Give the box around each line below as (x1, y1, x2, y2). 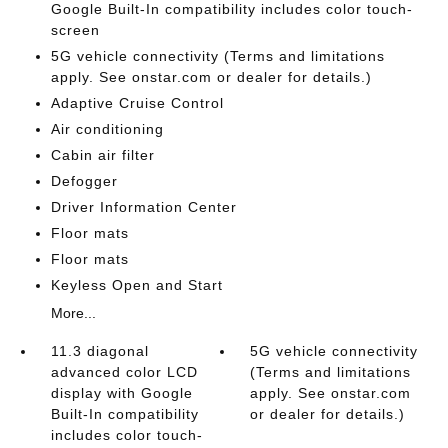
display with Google (50, 385, 193, 401)
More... (50, 305, 96, 321)
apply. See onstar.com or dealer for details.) (50, 69, 372, 85)
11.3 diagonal (50, 343, 149, 359)
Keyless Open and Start (50, 277, 223, 293)
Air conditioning (50, 121, 164, 137)
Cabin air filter (50, 147, 155, 163)
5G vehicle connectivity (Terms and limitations (50, 48, 385, 64)
